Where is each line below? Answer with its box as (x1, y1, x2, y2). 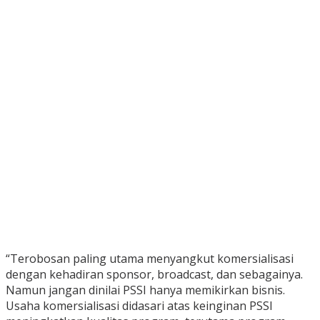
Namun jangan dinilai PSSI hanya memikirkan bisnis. (6, 282, 285, 299)
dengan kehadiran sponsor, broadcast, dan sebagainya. (6, 266, 303, 283)
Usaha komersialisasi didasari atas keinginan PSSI (6, 298, 273, 314)
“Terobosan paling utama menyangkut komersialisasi (6, 251, 294, 267)
